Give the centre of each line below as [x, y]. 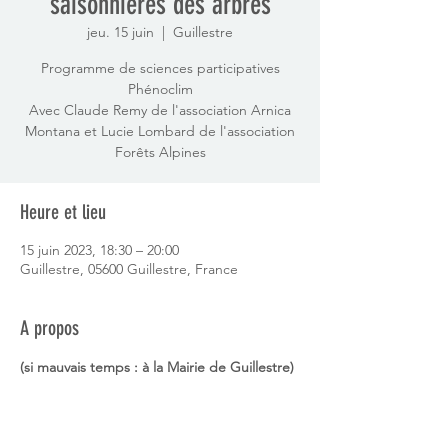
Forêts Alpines [160, 151]
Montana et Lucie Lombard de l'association [160, 130]
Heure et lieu [63, 211]
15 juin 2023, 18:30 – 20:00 [99, 249]
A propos [49, 327]
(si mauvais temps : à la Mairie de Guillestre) [157, 366]
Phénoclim [160, 88]
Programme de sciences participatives [160, 67]
